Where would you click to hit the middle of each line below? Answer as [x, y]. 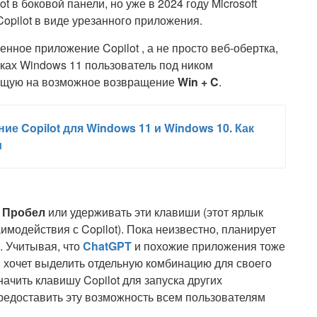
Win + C [198, 82]
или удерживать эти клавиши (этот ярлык [154, 212]
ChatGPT [107, 246]
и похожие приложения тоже [208, 246]
